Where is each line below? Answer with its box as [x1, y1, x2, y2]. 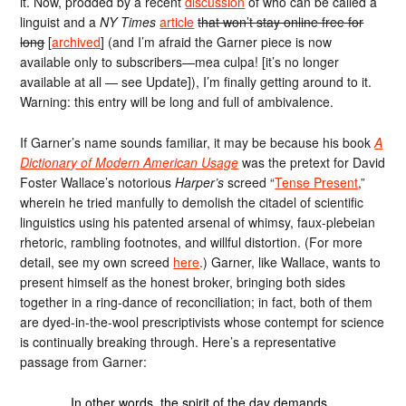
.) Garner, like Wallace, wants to [199, 252, 382, 271]
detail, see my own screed [20, 252, 174, 271]
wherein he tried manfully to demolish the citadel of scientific [20, 192, 364, 211]
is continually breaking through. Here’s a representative [20, 332, 337, 351]
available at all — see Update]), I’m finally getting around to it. [20, 72, 372, 91]
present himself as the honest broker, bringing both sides [20, 272, 346, 291]
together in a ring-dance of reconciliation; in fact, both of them [20, 292, 373, 311]
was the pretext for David [238, 152, 386, 171]
